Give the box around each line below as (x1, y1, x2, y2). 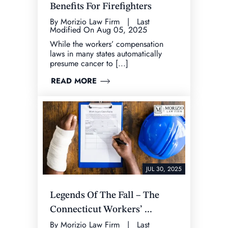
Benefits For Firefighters (50, 2, 152, 12)
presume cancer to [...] (50, 58, 128, 70)
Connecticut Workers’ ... (50, 205, 152, 215)
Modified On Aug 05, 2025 (50, 24, 147, 36)
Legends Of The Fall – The (50, 191, 159, 201)
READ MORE (51, 75, 97, 87)
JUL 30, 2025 (146, 164, 182, 174)
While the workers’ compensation (50, 38, 163, 50)
